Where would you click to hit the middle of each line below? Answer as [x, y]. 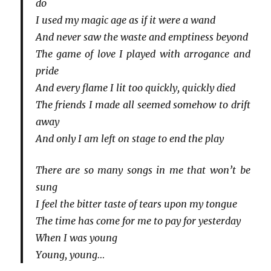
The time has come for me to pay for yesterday [138, 220]
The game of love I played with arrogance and [143, 54]
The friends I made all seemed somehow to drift [143, 105]
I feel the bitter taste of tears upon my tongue [136, 204]
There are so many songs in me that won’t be [143, 170]
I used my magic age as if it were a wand [125, 20]
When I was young [76, 237]
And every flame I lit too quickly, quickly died [135, 88]
